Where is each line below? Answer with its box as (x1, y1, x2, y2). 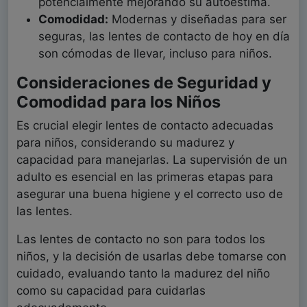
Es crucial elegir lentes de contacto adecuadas (16, 119, 273, 133)
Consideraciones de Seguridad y (16, 73, 271, 93)
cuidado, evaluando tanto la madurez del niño (16, 267, 270, 281)
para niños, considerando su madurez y (16, 136, 234, 150)
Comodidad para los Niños (16, 92, 221, 112)
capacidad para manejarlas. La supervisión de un (16, 153, 287, 167)
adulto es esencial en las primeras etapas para (16, 170, 273, 184)
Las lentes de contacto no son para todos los (16, 232, 265, 247)
